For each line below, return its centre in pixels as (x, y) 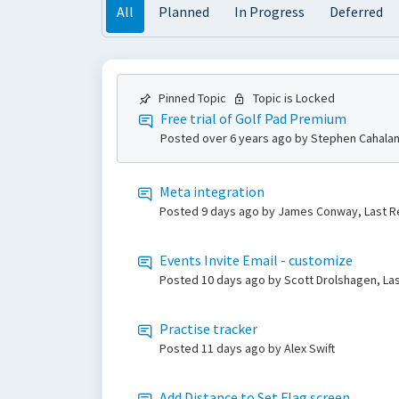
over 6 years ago (248, 138)
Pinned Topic (192, 98)
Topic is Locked (294, 98)
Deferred (356, 12)
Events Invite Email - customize (256, 260)
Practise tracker (208, 329)
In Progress (269, 12)
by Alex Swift (301, 348)
